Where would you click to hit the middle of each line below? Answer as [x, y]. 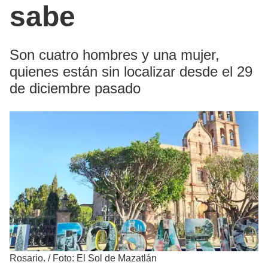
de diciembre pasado [75, 89]
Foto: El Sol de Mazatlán [105, 258]
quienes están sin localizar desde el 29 [131, 72]
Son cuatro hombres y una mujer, [115, 55]
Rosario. [28, 258]
